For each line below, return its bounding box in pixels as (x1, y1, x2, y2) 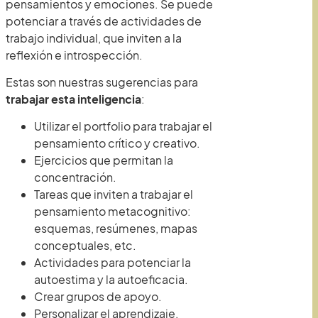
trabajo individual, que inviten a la (6, 30, 182, 45)
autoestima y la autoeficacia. (34, 272, 188, 287)
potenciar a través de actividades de (6, 13, 202, 28)
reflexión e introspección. (6, 47, 143, 62)
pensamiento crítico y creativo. (34, 136, 200, 151)
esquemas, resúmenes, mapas (34, 221, 197, 236)
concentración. (34, 170, 116, 185)
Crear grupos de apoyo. (34, 289, 162, 305)
